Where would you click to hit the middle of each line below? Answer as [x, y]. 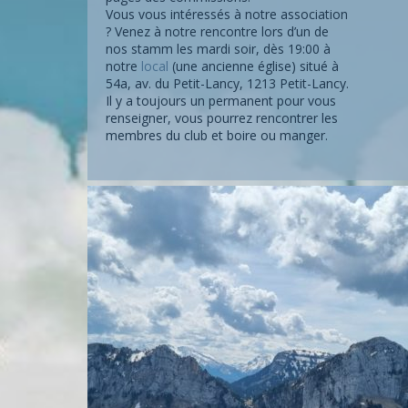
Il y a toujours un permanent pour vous [221, 101]
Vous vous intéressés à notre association [227, 14]
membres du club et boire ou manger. [217, 135]
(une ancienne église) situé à [254, 66]
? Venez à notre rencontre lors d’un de [217, 31]
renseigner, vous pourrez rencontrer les [222, 118]
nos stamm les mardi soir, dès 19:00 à [218, 49]
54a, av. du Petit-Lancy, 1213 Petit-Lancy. [227, 83]
